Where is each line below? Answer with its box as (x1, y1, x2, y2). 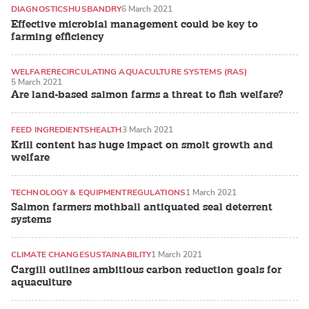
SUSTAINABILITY (83, 249, 152, 261)
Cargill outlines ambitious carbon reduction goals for (11, 263, 281, 277)
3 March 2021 (121, 124, 173, 136)
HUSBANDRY (68, 3, 122, 15)
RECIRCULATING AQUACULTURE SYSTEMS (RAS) (50, 66, 248, 77)
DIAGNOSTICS (11, 3, 69, 15)
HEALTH (89, 124, 122, 136)
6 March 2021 (121, 3, 173, 15)
